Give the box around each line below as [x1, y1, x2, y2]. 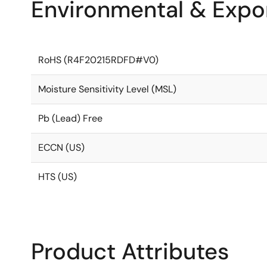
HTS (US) [38, 170, 77, 183]
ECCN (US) [38, 141, 85, 154]
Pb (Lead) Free [38, 112, 103, 125]
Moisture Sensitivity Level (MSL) [38, 83, 176, 95]
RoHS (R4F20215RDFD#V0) [38, 54, 159, 66]
